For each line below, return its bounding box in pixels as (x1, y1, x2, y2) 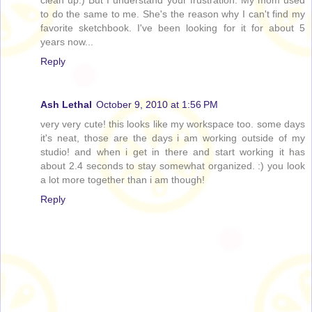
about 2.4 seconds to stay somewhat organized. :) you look (40, 159, 305, 171)
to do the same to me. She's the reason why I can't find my (40, 8, 305, 19)
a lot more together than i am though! (40, 173, 205, 185)
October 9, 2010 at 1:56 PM (96, 98, 218, 110)
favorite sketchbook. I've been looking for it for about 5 (40, 22, 305, 33)
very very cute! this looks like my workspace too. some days (40, 118, 305, 130)
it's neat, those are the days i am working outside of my (40, 132, 305, 143)
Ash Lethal (40, 98, 92, 110)
